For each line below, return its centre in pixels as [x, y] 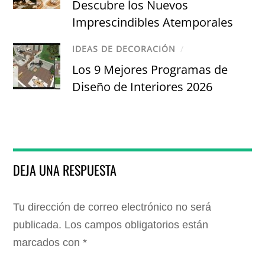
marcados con [48, 243]
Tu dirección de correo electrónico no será [112, 207]
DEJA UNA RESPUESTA [65, 170]
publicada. [38, 225]
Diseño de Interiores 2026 [143, 86]
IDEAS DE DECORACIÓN [124, 49]
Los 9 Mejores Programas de [150, 69]
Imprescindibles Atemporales [153, 22]
